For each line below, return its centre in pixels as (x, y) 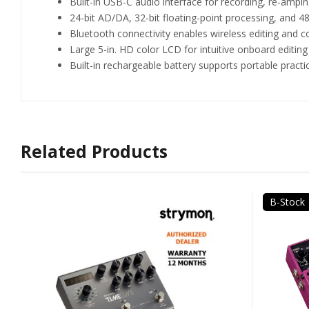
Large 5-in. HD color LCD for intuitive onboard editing (189, 49)
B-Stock (287, 202)
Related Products (94, 151)
